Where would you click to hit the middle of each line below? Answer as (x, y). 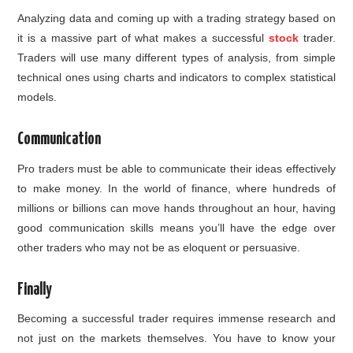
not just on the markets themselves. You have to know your (176, 338)
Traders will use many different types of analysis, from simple (176, 58)
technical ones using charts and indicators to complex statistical (176, 78)
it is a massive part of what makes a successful (143, 38)
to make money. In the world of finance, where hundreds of (176, 188)
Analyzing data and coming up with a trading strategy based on (176, 19)
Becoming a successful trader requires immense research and (176, 318)
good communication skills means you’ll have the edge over (176, 227)
